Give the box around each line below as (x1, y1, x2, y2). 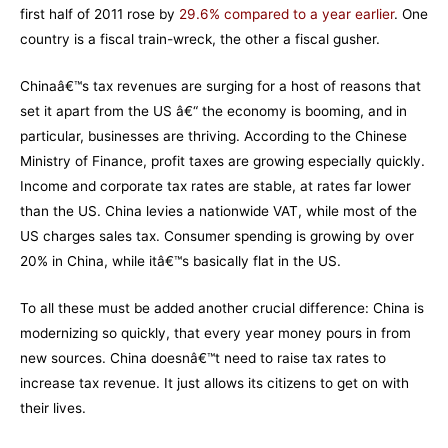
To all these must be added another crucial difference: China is (20, 300, 424, 317)
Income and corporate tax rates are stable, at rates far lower (20, 178, 411, 195)
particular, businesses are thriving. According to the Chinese (20, 128, 407, 145)
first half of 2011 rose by (20, 6, 179, 23)
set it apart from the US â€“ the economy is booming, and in (20, 103, 407, 120)
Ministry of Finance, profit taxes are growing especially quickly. (20, 153, 425, 170)
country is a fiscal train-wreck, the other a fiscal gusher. (20, 31, 380, 48)
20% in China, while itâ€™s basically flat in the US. (20, 253, 341, 270)
